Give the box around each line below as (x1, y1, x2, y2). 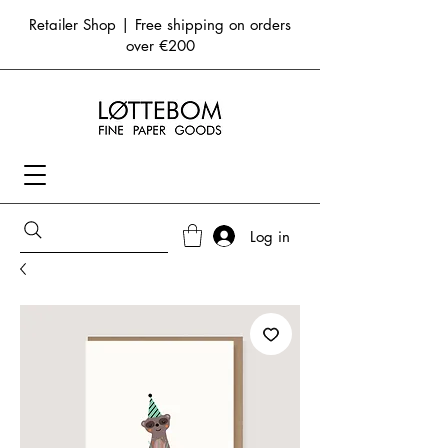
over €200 (125, 36, 195, 55)
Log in (250, 226, 291, 246)
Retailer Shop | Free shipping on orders (29, 15, 291, 34)
